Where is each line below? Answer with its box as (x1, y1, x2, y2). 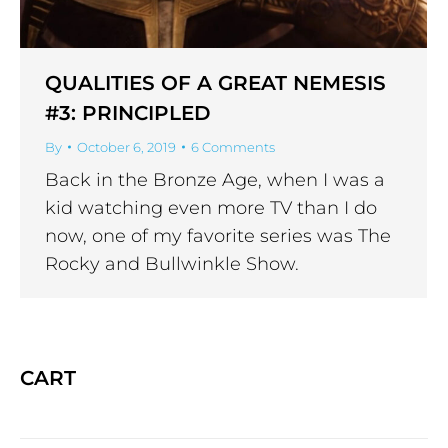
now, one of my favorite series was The (45, 224, 391, 247)
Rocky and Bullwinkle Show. (45, 252, 299, 275)
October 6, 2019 (77, 138, 176, 155)
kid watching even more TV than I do (45, 196, 377, 219)
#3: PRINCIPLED (45, 100, 211, 125)
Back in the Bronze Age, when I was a (45, 168, 385, 191)
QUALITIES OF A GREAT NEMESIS (45, 70, 386, 95)
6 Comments (191, 138, 275, 155)
